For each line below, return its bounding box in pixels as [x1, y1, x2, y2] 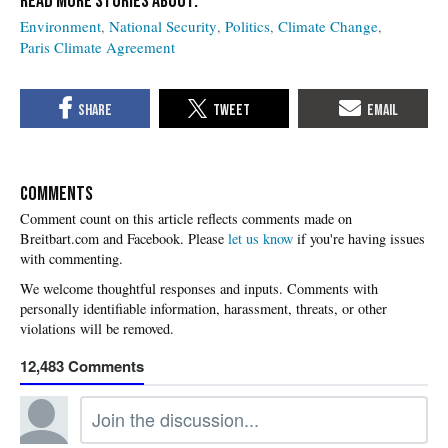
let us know [228, 229, 293, 249]
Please [188, 229, 228, 249]
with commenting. [20, 249, 123, 269]
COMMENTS [20, 182, 93, 207]
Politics [225, 15, 270, 36]
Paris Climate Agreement [20, 36, 175, 57]
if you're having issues [293, 229, 425, 249]
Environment [20, 15, 101, 36]
